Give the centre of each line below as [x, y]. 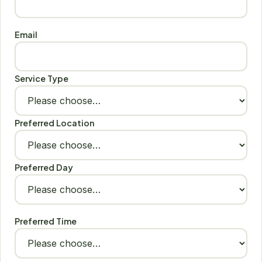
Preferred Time [46, 221]
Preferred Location [54, 123]
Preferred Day [44, 167]
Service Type [42, 78]
